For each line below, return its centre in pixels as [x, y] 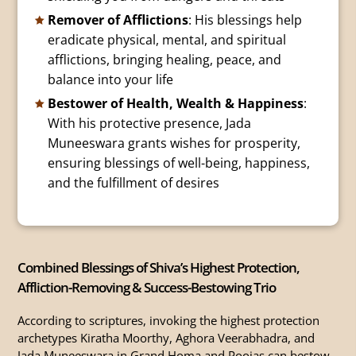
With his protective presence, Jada [149, 124]
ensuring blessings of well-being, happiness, [178, 163]
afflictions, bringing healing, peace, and [164, 60]
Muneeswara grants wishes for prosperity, [174, 143]
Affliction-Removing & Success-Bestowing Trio [147, 288]
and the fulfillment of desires [133, 183]
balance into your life [110, 80]
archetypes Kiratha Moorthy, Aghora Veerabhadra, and [166, 338]
